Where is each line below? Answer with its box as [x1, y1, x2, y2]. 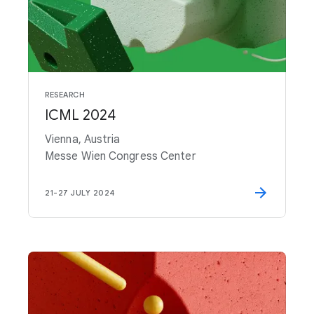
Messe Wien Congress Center [45, 149, 196, 163]
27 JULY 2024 [57, 188, 116, 198]
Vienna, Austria [45, 132, 121, 146]
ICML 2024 [45, 107, 116, 124]
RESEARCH [45, 90, 85, 100]
